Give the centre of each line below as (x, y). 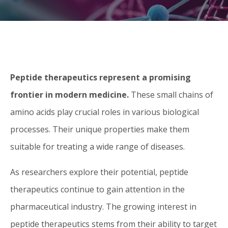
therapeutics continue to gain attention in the (97, 189)
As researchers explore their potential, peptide (99, 172)
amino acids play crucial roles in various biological (105, 112)
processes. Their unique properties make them (100, 129)
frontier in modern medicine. (69, 95)
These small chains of (171, 95)
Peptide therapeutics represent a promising (101, 77)
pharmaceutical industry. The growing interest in (103, 207)
